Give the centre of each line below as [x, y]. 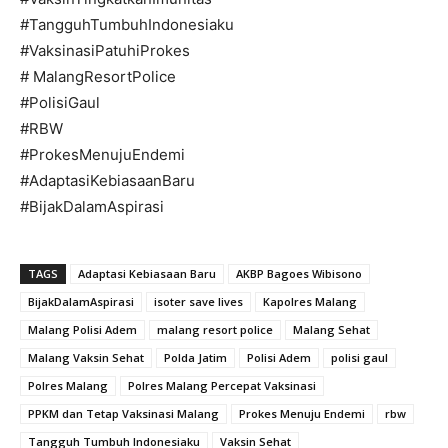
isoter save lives [198, 302]
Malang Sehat [331, 330]
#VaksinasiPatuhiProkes [105, 51]
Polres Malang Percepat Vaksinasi [222, 386]
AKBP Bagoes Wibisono [299, 274]
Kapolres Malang [310, 302]
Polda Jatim [195, 358]
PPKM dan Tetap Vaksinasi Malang [123, 414]
